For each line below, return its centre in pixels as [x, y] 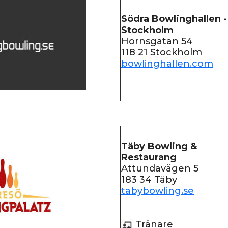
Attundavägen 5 [160, 168]
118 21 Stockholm [162, 52]
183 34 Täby [149, 180]
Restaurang [149, 157]
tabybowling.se [158, 191]
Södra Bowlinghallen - [174, 19]
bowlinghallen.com [167, 64]
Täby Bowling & [159, 146]
